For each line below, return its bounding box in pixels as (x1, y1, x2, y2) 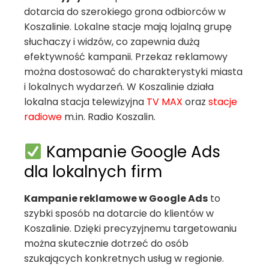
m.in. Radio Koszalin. (62, 110, 156, 124)
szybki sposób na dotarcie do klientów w (24, 207, 214, 220)
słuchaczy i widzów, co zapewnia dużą (24, 35, 200, 49)
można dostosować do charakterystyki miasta (24, 65, 243, 79)
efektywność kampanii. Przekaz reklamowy (24, 50, 228, 64)
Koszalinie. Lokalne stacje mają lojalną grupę (24, 20, 232, 34)
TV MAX (147, 95, 183, 109)
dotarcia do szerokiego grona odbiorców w (24, 5, 226, 19)
